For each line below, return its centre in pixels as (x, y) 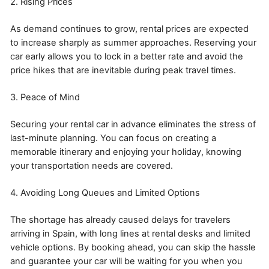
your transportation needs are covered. (92, 165)
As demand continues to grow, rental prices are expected (129, 29)
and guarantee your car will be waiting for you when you (126, 261)
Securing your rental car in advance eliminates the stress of (133, 124)
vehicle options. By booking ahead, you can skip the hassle (133, 247)
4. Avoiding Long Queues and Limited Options (105, 192)
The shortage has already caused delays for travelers (120, 219)
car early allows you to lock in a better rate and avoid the (127, 56)
